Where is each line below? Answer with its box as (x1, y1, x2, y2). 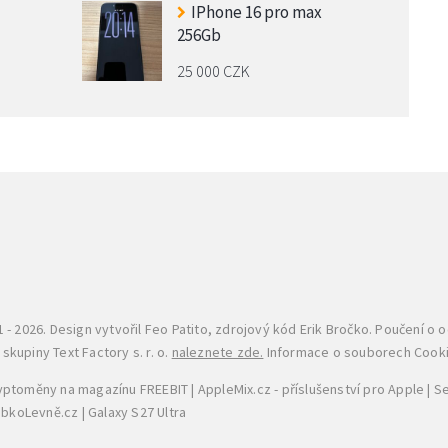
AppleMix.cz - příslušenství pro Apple (197, 379, 425, 398)
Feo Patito (144, 319, 208, 338)
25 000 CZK (176, 60, 250, 81)
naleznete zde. (171, 342, 264, 361)
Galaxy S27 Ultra (88, 402, 187, 421)
